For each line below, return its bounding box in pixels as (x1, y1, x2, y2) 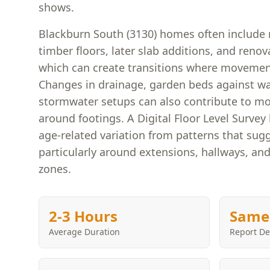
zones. (39, 162, 71, 176)
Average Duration (49, 226, 120, 237)
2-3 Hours (49, 206, 118, 226)
